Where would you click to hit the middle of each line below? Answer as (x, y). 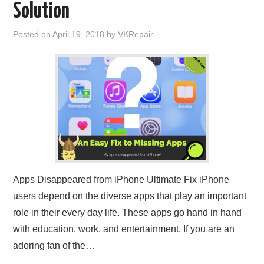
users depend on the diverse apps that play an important (130, 196)
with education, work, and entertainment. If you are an (124, 229)
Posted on (33, 34)
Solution (42, 12)
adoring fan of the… (54, 246)
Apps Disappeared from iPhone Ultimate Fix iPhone (121, 180)
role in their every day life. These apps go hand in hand (128, 213)
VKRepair (136, 34)
